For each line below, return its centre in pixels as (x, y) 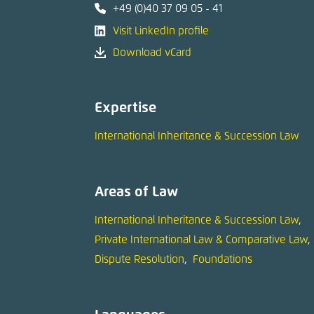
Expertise (125, 108)
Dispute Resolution (139, 260)
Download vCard (152, 53)
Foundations (222, 260)
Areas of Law (136, 192)
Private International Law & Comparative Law (201, 240)
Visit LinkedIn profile (161, 31)
